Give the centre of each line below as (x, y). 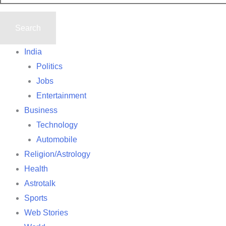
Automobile (57, 139)
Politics (49, 66)
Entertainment (61, 95)
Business (41, 110)
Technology (57, 125)
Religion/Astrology (57, 154)
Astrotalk (40, 183)
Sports (36, 198)
